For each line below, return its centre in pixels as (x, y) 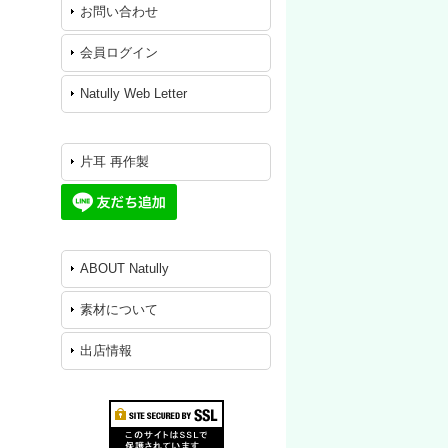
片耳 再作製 (114, 161)
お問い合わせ (119, 11)
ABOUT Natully (124, 268)
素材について (119, 309)
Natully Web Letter (133, 93)
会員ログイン (119, 52)
